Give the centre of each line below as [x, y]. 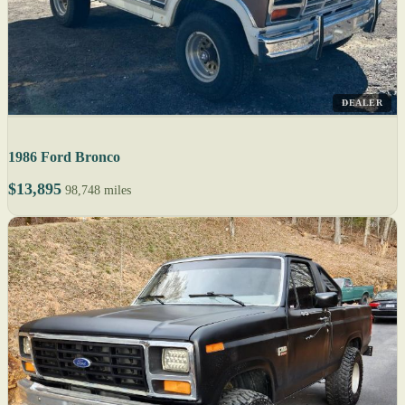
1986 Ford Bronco [64, 156]
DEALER [362, 102]
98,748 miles [98, 190]
